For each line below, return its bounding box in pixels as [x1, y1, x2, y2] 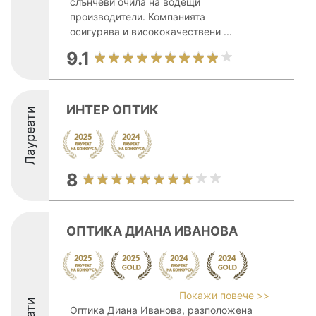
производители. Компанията [70, 11, 205, 23]
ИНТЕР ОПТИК [66, 102, 159, 117]
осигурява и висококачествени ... [70, 25, 232, 37]
